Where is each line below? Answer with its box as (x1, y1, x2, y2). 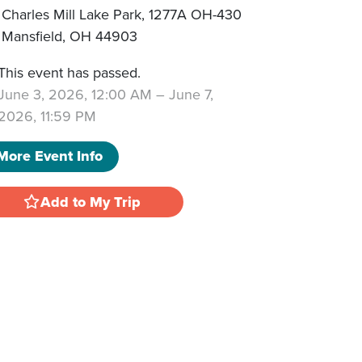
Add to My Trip (40, 191, 141, 213)
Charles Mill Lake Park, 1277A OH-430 (2, 3, 242, 24)
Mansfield (2, 25, 63, 46)
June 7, (168, 83, 213, 104)
